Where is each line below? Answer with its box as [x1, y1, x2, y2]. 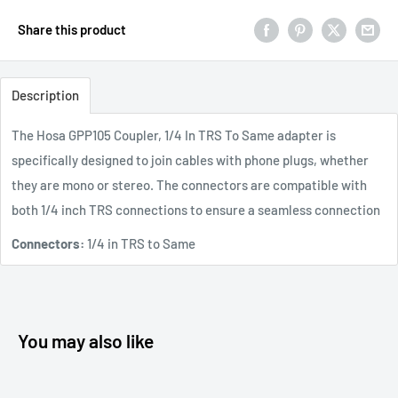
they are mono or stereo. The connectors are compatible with [12, 176, 367, 193]
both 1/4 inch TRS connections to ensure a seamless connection [12, 201, 380, 218]
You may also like [18, 330, 154, 353]
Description [12, 86, 79, 103]
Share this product [18, 20, 126, 37]
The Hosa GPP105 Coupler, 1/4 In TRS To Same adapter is [12, 126, 336, 143]
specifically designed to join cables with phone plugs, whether [12, 151, 369, 168]
